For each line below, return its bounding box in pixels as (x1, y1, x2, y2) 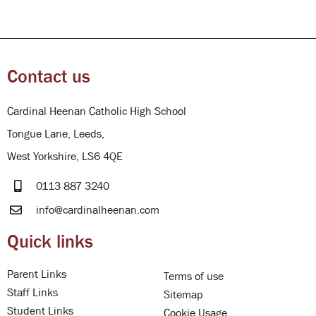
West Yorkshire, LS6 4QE (7, 150, 123, 163)
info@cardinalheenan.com (36, 203, 160, 217)
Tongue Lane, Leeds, (7, 127, 104, 140)
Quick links (7, 231, 93, 253)
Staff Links (7, 286, 58, 299)
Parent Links (7, 267, 66, 281)
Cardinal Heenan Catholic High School (7, 104, 186, 118)
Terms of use (164, 269, 224, 283)
